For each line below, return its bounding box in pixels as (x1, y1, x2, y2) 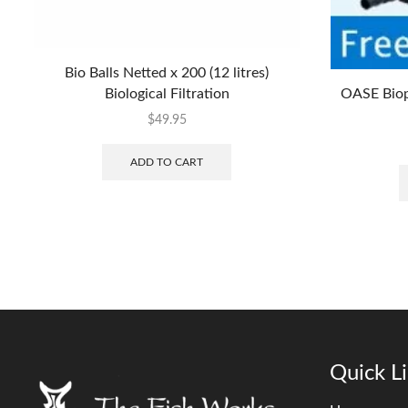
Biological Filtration (104, 86, 229, 101)
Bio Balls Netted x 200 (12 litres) (65, 65, 269, 80)
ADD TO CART (130, 155, 203, 167)
